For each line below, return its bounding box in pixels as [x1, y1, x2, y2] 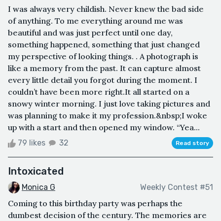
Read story [176, 139, 209, 147]
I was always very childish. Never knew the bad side [8, 3, 204, 14]
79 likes [16, 138, 47, 147]
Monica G [22, 182, 55, 192]
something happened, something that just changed [8, 39, 200, 49]
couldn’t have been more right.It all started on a [8, 86, 189, 97]
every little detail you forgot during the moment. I [8, 74, 197, 85]
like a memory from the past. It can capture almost [8, 63, 201, 73]
